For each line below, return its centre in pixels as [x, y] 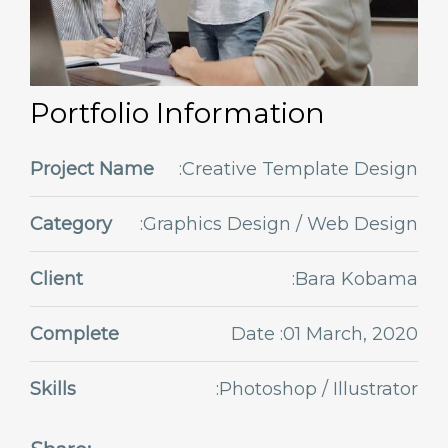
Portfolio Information [177, 112]
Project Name [92, 168]
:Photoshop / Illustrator [317, 388]
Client [56, 278]
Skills [53, 388]
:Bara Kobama [355, 278]
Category [71, 223]
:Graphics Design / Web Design [279, 223]
